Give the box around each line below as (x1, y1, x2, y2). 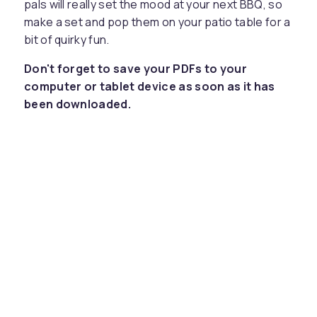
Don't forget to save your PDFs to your (23, 61, 248, 76)
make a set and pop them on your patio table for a (23, 14, 291, 30)
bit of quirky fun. (23, 32, 110, 47)
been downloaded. (23, 96, 132, 112)
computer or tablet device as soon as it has (23, 79, 275, 94)
